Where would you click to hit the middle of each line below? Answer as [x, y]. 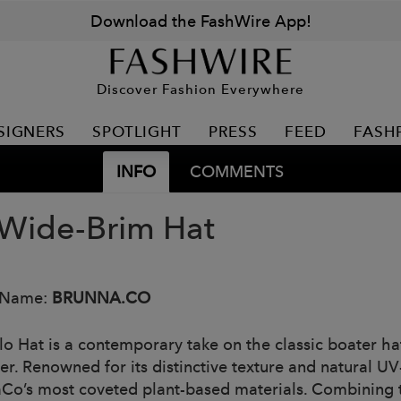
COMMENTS [236, 171]
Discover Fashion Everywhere [200, 89]
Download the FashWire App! [200, 21]
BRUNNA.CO [101, 298]
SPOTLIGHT [137, 132]
